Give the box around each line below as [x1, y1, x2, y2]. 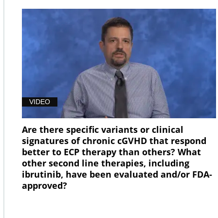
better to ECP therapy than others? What [22, 145, 201, 158]
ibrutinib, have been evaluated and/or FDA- [22, 168, 212, 180]
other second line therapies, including [22, 157, 189, 169]
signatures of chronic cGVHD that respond [22, 134, 206, 146]
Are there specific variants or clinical [22, 123, 183, 135]
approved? [22, 179, 67, 191]
